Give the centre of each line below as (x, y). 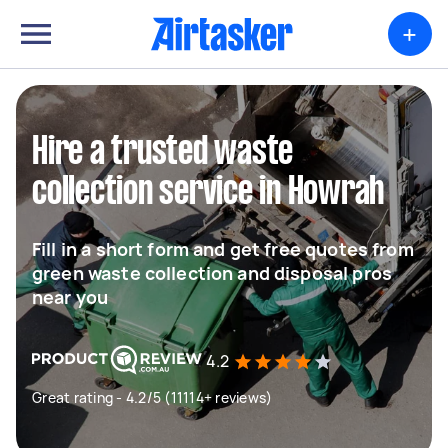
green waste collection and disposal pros (212, 273)
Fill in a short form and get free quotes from (223, 249)
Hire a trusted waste (162, 153)
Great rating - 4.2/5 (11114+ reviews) (152, 397)
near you (70, 297)
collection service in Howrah (208, 193)
